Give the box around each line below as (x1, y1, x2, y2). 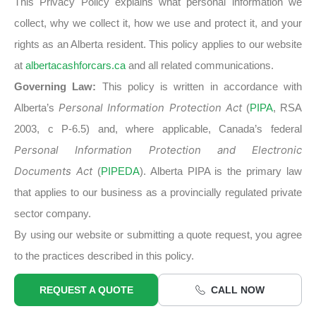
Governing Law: (14, 80, 97, 92)
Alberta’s (14, 101, 59, 114)
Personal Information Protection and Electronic (14, 143, 302, 157)
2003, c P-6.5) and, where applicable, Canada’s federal (14, 122, 302, 135)
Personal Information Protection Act (59, 101, 242, 114)
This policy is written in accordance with (96, 80, 302, 92)
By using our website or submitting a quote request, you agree (14, 228, 302, 241)
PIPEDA (100, 164, 140, 177)
